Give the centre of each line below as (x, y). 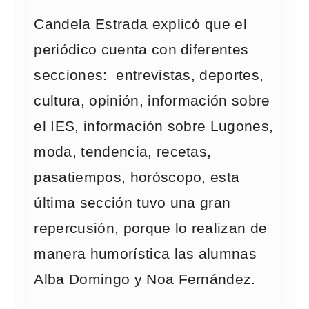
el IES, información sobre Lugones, (154, 126)
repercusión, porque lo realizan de (151, 228)
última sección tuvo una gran (132, 203)
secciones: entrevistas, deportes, (149, 75)
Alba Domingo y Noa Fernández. (145, 279)
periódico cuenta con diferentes (141, 50)
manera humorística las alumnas (146, 254)
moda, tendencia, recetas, (123, 152)
